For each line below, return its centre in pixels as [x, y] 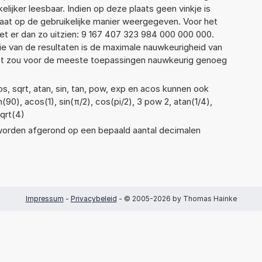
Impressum [44, 198]
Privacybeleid [94, 198]
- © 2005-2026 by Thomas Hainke [177, 198]
